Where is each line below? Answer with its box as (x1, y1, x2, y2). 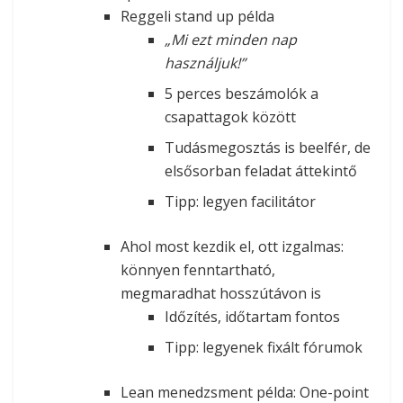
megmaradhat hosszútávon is (120, 282, 321, 303)
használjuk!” (164, 52, 246, 73)
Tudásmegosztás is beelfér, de (164, 137, 371, 157)
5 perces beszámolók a (164, 83, 318, 103)
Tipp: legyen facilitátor (164, 191, 316, 211)
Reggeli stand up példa (120, 5, 274, 26)
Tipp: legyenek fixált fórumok (164, 336, 363, 357)
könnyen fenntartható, (120, 259, 275, 280)
